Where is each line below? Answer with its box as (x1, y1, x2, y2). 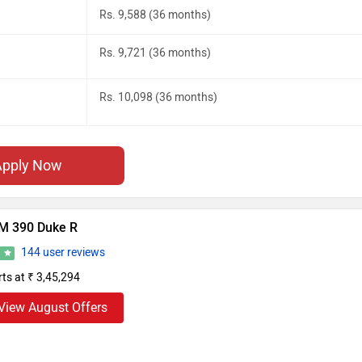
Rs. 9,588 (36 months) (99, 7, 211, 22)
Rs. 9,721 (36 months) (99, 45, 211, 60)
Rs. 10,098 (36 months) (99, 90, 217, 104)
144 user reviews (21, 245, 106, 259)
